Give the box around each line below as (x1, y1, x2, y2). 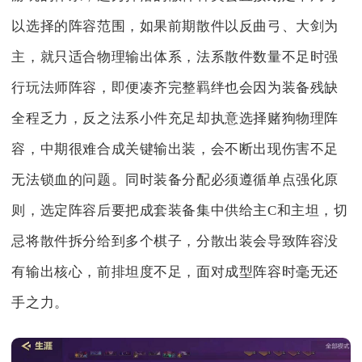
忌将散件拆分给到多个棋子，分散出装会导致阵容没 (11, 233, 339, 249)
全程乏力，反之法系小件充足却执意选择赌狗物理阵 (11, 110, 339, 126)
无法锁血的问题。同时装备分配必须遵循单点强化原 (11, 171, 339, 187)
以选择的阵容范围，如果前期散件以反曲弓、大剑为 (11, 18, 339, 34)
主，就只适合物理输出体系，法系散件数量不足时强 (11, 48, 339, 65)
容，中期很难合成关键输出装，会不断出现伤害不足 (11, 141, 339, 157)
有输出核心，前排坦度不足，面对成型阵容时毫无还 (11, 263, 339, 280)
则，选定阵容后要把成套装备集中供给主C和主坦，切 (11, 202, 348, 218)
